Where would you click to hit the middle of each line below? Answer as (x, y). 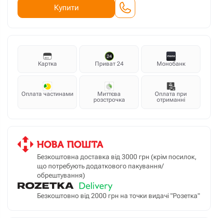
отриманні (171, 100)
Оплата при (171, 94)
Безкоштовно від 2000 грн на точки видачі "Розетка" (118, 196)
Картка (47, 64)
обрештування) (61, 175)
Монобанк (171, 64)
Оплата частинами (47, 94)
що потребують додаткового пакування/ (100, 166)
